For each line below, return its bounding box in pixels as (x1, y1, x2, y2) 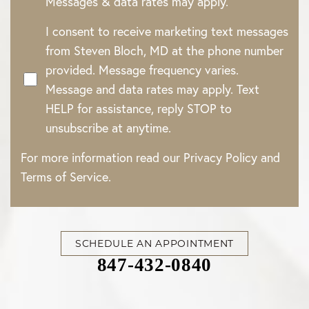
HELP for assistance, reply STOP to (46, 100, 232, 117)
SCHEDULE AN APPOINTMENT (74, 237, 235, 250)
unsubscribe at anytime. (46, 119, 171, 136)
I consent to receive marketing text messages (46, 23, 288, 39)
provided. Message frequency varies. (46, 61, 239, 78)
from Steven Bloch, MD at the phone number (46, 42, 283, 59)
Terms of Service (21, 168, 108, 185)
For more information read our (21, 149, 183, 166)
